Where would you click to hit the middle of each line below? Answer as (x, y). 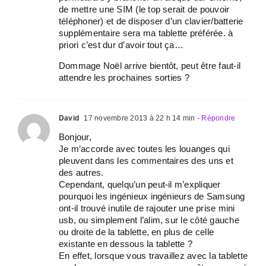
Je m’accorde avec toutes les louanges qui (144, 149)
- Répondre (215, 118)
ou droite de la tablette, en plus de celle (137, 232)
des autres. (81, 172)
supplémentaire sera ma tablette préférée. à (146, 33)
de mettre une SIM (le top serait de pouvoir (144, 9)
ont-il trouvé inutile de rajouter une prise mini (147, 208)
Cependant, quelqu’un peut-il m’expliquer (140, 184)
